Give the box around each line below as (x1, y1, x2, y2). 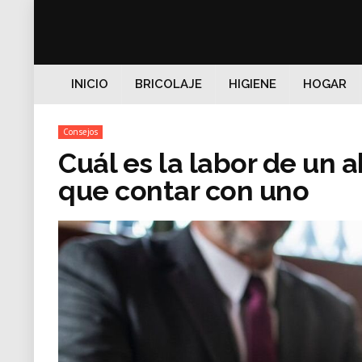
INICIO (71, 77, 108, 91)
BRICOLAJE (135, 77, 202, 91)
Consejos (63, 126, 98, 137)
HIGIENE (229, 77, 276, 91)
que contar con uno (58, 175, 309, 207)
